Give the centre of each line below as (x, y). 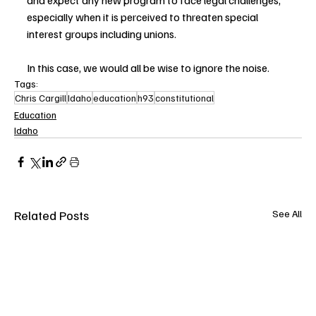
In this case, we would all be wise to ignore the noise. (148, 68)
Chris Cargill (41, 98)
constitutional (184, 98)
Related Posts (51, 215)
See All (287, 214)
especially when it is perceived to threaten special (144, 17)
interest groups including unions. (102, 34)
